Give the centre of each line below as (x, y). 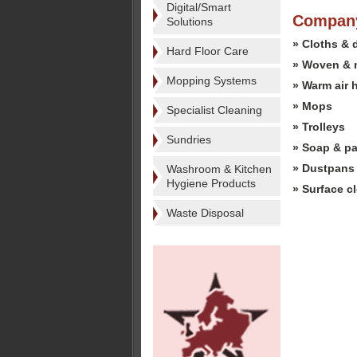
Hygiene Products (211, 183)
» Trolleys (319, 127)
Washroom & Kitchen (219, 169)
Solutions (190, 22)
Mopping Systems (212, 80)
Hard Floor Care (208, 51)
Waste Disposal (205, 213)
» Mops (312, 106)
